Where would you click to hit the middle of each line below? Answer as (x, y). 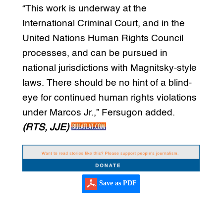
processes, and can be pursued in (95, 54)
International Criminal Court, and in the (103, 24)
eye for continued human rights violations (109, 98)
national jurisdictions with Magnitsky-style (109, 68)
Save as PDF (117, 183)
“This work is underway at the (84, 9)
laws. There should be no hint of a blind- (107, 83)
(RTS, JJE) (45, 128)
